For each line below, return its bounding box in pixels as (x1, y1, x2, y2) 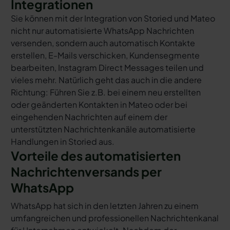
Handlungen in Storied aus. (10, 136, 114, 147)
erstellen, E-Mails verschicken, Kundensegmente (10, 49, 200, 61)
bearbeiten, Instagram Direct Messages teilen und (10, 62, 204, 73)
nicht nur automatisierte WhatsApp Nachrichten (10, 25, 194, 36)
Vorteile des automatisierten (10, 147, 181, 163)
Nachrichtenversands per (10, 163, 162, 179)
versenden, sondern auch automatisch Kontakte (10, 37, 195, 48)
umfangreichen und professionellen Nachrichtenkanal (10, 212, 219, 223)
